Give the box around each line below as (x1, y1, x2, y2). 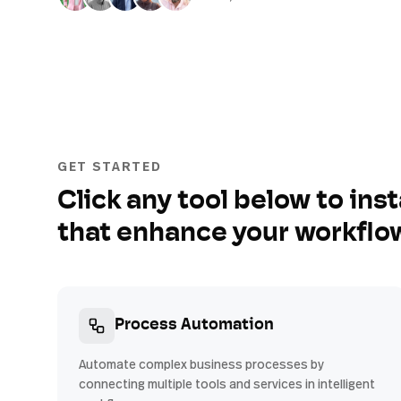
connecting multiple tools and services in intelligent (79, 375, 375, 392)
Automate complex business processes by (79, 355, 324, 372)
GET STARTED (57, 158, 162, 175)
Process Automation (115, 317, 274, 334)
